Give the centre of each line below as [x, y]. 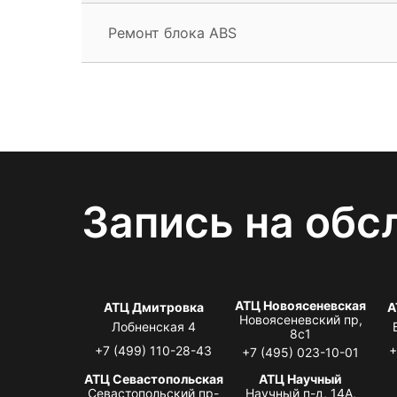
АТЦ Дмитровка [153, 307]
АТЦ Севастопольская [153, 378]
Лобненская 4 [153, 326]
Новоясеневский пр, [300, 319]
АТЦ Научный [301, 378]
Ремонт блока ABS [172, 32]
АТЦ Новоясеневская [301, 305]
